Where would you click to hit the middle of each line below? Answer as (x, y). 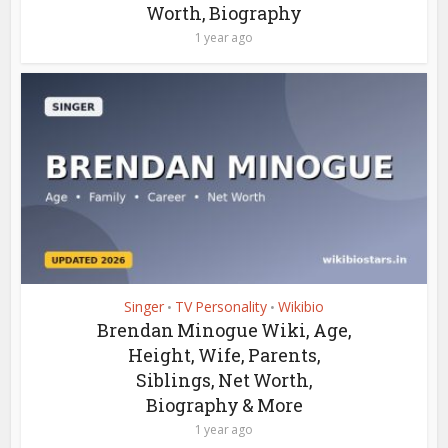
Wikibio (301, 306)
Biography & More (224, 404)
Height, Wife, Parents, (224, 354)
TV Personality (221, 306)
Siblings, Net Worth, (224, 379)
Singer (144, 306)
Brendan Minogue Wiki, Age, (224, 329)
